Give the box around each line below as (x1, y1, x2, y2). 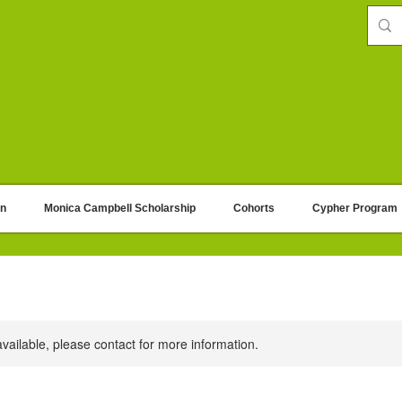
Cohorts (233, 202, 275, 214)
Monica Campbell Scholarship (44, 202, 196, 214)
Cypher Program (312, 202, 398, 214)
